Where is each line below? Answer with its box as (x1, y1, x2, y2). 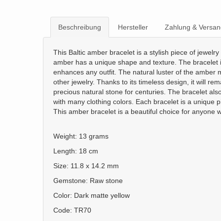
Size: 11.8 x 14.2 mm (53, 162, 119, 170)
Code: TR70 (53, 206, 91, 214)
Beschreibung (58, 23, 101, 31)
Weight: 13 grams (53, 132, 109, 140)
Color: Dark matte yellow (53, 191, 130, 199)
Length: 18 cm (53, 147, 98, 155)
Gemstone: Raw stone (53, 177, 123, 184)
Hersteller (118, 23, 148, 31)
